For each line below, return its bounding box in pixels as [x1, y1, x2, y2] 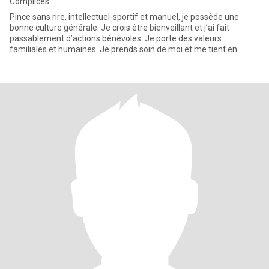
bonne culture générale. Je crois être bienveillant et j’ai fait [10, 23, 229, 32]
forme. [10, 55, 35, 65]
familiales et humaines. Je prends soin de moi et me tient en [10, 44, 237, 54]
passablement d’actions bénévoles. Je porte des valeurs [10, 34, 222, 43]
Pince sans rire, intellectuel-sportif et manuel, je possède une [10, 12, 239, 22]
